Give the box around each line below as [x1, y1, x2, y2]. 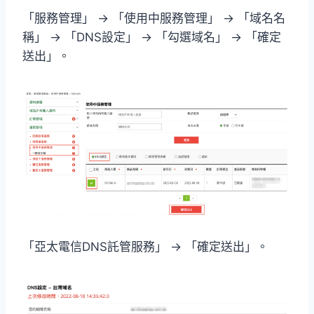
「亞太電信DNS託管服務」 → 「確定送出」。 [22, 239, 268, 254]
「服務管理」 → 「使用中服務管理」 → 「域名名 [22, 11, 285, 25]
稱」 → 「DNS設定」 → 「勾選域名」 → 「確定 [22, 29, 281, 44]
